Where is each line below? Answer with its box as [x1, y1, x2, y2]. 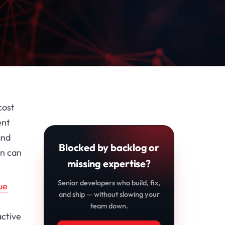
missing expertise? [67, 157, 151, 170]
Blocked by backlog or [59, 141, 160, 154]
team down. [90, 201, 128, 211]
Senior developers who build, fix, [58, 178, 161, 188]
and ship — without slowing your [58, 189, 160, 199]
